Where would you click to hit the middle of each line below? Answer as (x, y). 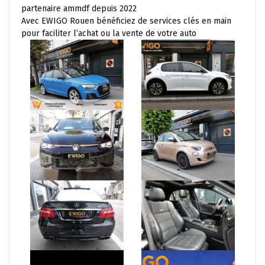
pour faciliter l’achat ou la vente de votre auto (109, 34)
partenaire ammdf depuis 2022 (79, 9)
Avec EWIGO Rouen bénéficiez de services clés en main (126, 21)
